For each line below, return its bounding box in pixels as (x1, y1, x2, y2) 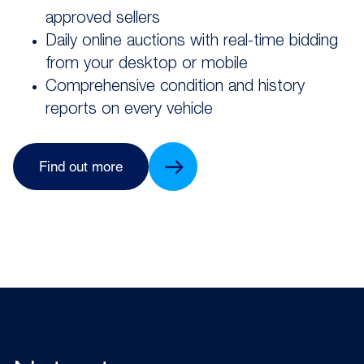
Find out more (39, 161, 123, 175)
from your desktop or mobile (45, 57, 248, 74)
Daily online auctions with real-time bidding (45, 34, 338, 51)
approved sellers (45, 11, 160, 28)
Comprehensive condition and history (45, 80, 305, 97)
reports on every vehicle (45, 102, 213, 119)
